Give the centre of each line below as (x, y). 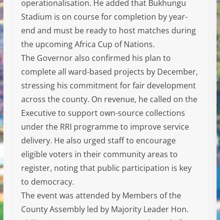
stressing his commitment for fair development (108, 85)
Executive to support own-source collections (103, 113)
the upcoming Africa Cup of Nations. (88, 44)
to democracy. (47, 181)
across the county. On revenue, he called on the (109, 99)
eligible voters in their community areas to (99, 154)
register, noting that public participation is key (106, 168)
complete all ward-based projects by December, (109, 71)
